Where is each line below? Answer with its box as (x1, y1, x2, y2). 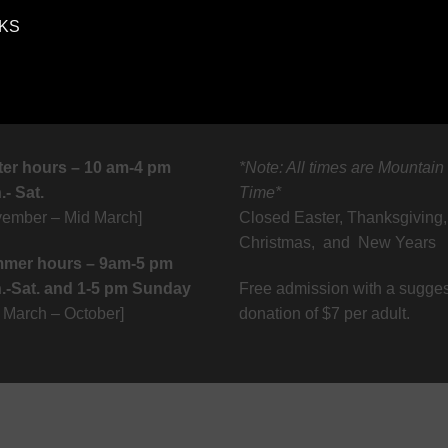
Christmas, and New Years (239, 233, 436, 251)
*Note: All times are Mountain (239, 158, 444, 176)
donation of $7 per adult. (239, 304, 410, 322)
